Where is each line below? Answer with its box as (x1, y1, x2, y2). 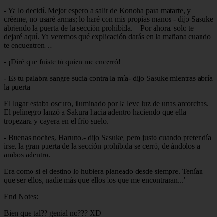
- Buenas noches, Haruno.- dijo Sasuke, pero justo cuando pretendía (4, 133, 211, 141)
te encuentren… (4, 41, 52, 49)
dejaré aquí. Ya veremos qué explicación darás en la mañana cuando (4, 32, 211, 41)
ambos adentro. (4, 150, 50, 159)
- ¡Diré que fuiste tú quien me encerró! (4, 57, 121, 66)
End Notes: (4, 192, 38, 201)
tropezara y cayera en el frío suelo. (4, 116, 108, 125)
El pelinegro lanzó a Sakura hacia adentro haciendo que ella (4, 108, 186, 116)
